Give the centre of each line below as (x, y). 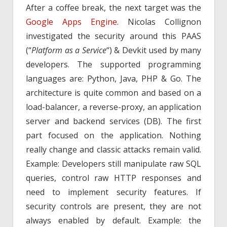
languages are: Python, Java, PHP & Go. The (113, 78)
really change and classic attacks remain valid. (113, 149)
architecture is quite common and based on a (113, 92)
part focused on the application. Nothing (113, 135)
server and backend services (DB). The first (113, 121)
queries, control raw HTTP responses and (113, 178)
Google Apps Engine (71, 22)
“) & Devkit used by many (154, 50)
